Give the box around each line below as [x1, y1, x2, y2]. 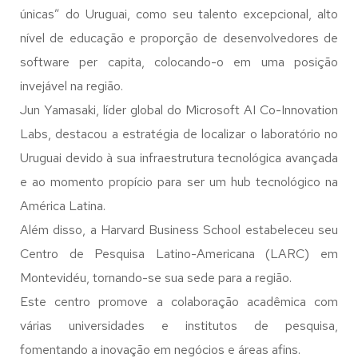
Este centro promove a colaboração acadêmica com [20, 293, 338, 310]
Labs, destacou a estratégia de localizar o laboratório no [20, 125, 338, 142]
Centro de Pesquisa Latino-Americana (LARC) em [20, 245, 338, 262]
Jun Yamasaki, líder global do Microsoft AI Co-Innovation [20, 101, 338, 118]
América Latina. [20, 197, 105, 214]
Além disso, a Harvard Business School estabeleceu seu [20, 221, 338, 238]
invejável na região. [20, 78, 123, 94]
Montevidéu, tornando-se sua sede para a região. [20, 269, 292, 286]
